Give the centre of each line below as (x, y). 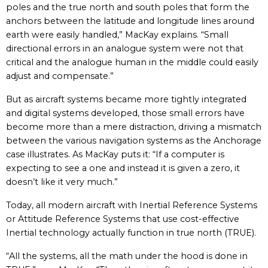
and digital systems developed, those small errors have (125, 113)
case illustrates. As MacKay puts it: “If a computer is (115, 154)
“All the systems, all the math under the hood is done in (127, 256)
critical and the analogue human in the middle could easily (132, 62)
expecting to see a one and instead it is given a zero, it (123, 168)
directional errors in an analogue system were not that (125, 48)
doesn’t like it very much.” (62, 182)
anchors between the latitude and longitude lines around (130, 21)
